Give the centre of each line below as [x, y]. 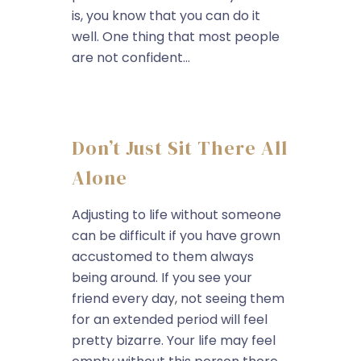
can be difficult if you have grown [176, 236]
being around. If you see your [162, 278]
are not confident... [131, 58]
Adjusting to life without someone [176, 215]
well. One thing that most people [176, 37]
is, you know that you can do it [166, 16]
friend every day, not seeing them [178, 299]
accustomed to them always [163, 257]
